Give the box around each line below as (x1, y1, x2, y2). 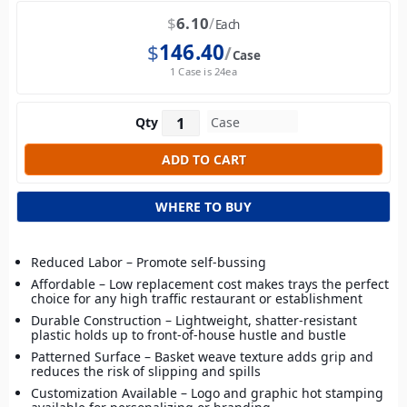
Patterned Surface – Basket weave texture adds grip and (31, 348, 373, 366)
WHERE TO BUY (155, 198, 252, 216)
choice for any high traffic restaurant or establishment (31, 290, 362, 308)
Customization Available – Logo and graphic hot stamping (31, 384, 383, 402)
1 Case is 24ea (170, 65, 237, 79)
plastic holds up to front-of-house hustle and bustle (31, 326, 346, 344)
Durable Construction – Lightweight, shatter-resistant (31, 312, 357, 330)
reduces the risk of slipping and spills (31, 362, 261, 381)
